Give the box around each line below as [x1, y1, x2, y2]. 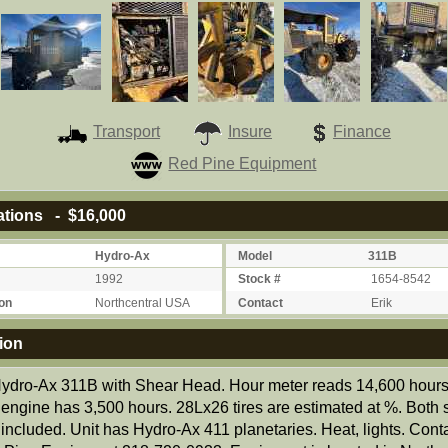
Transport [92, 123, 160, 141]
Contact [237, 295, 283, 310]
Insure [227, 123, 272, 141]
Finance [332, 123, 391, 141]
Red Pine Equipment [168, 155, 317, 173]
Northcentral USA [92, 295, 191, 310]
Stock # [237, 272, 281, 287]
